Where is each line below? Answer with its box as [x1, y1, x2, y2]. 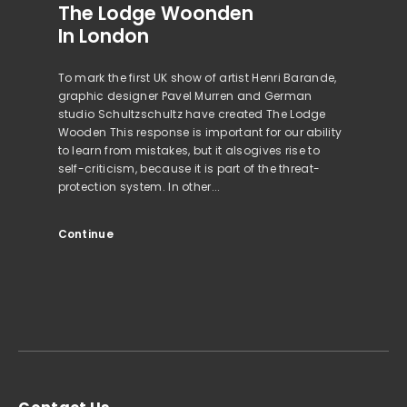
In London [57, 23, 149, 50]
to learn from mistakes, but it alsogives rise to [57, 143, 320, 159]
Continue [57, 225, 114, 242]
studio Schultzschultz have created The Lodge [57, 106, 326, 123]
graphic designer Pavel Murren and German [57, 88, 313, 104]
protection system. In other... [57, 179, 221, 195]
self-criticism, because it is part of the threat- [57, 161, 321, 177]
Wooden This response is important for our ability [57, 124, 342, 141]
